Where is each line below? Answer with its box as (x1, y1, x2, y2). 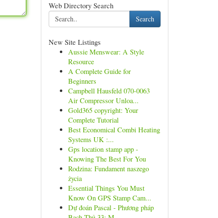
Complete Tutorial (68, 115, 119, 125)
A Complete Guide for (68, 67, 131, 76)
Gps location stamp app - (68, 145, 138, 154)
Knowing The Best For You (68, 154, 146, 163)
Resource (68, 57, 94, 66)
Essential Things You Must (68, 183, 145, 193)
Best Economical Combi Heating (68, 125, 160, 134)
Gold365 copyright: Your (68, 106, 138, 115)
